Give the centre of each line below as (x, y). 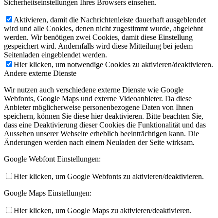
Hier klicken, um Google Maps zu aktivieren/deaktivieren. (103, 210)
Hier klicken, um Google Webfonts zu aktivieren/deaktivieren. (109, 176)
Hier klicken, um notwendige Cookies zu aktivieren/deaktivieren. (113, 64)
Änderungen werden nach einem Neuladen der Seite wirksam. (99, 142)
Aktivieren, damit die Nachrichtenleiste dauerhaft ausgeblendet (110, 19)
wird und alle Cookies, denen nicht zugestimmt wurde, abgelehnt (103, 28)
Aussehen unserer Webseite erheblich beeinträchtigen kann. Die (101, 133)
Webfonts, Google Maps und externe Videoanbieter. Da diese (98, 98)
